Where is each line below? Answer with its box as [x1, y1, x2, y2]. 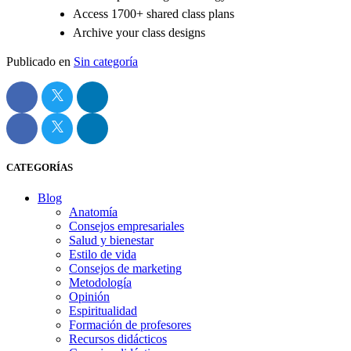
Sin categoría [74, 54, 138, 68]
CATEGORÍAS [6, 161, 73, 173]
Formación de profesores [69, 317, 191, 331]
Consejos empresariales [69, 219, 184, 233]
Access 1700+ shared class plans [73, 6, 234, 20]
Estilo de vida [69, 247, 136, 261]
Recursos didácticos [69, 331, 167, 346]
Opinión [69, 289, 110, 303]
